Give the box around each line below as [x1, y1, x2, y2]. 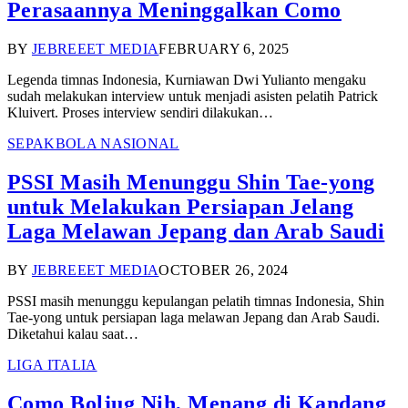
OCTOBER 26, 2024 [158, 261, 289, 278]
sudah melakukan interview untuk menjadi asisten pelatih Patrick [7, 88, 378, 105]
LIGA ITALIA [7, 356, 97, 372]
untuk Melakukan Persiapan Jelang [7, 195, 354, 219]
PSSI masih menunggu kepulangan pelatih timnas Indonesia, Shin [7, 292, 384, 309]
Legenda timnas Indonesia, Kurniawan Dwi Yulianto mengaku [7, 72, 366, 88]
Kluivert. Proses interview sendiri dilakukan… [7, 105, 273, 121]
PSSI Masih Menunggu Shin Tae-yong [7, 170, 375, 195]
